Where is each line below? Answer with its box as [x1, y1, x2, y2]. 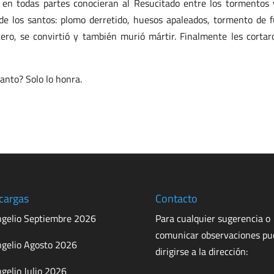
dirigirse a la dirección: [155, 243, 248, 259]
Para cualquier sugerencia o [155, 210, 270, 226]
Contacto [155, 190, 198, 207]
